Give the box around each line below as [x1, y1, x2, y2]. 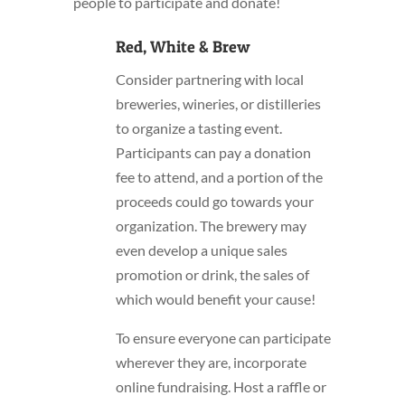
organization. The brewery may [115, 217, 306, 235]
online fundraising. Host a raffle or [115, 378, 326, 396]
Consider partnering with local [115, 71, 304, 89]
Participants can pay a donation [115, 144, 311, 162]
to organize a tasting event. [115, 119, 282, 137]
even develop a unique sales [115, 241, 287, 259]
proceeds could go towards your [115, 193, 314, 211]
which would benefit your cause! [115, 290, 316, 308]
